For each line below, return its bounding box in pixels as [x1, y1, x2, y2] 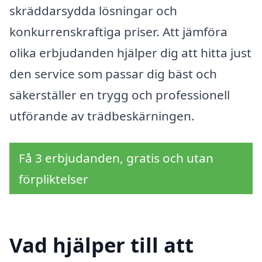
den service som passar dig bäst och [9, 65, 217, 82]
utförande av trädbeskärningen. [9, 108, 195, 125]
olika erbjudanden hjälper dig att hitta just [9, 44, 251, 61]
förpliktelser [19, 170, 88, 187]
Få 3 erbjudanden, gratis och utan [19, 149, 213, 166]
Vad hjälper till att [9, 231, 194, 259]
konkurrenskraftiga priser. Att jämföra [9, 23, 227, 40]
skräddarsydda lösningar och [9, 2, 177, 19]
